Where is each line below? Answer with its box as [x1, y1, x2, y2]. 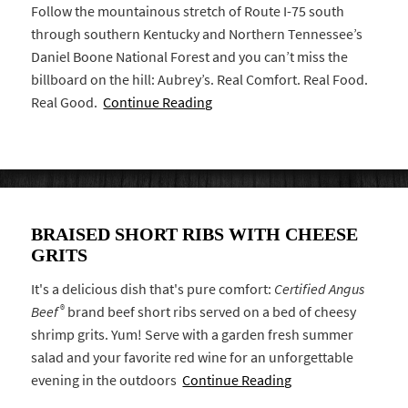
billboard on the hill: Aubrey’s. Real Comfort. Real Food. [31, 69, 369, 89]
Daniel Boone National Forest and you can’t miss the [31, 46, 349, 66]
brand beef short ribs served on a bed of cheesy [65, 302, 357, 322]
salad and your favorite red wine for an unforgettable [31, 348, 354, 368]
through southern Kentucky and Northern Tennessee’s [31, 24, 363, 44]
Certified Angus [274, 280, 365, 300]
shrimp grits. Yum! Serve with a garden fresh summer [31, 325, 354, 345]
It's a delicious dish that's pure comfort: [31, 280, 275, 300]
